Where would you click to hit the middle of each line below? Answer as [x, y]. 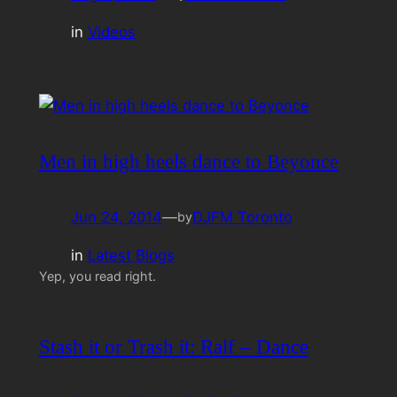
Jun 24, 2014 [116, 217]
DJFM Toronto [242, 217]
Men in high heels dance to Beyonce [188, 161]
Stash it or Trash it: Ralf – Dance [173, 346]
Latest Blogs [131, 255]
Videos [111, 31]
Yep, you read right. [97, 276]
